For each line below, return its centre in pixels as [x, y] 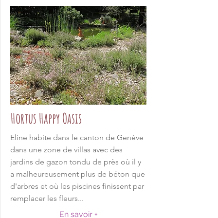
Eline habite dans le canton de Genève [77, 137]
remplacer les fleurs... [47, 198]
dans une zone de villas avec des [66, 150]
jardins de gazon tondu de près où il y [76, 162]
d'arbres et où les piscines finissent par [77, 186]
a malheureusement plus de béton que [78, 174]
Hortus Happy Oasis [46, 118]
